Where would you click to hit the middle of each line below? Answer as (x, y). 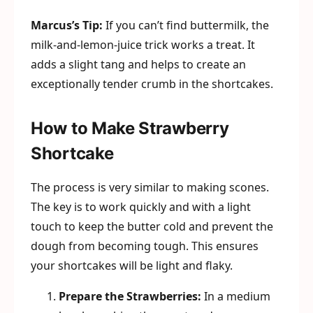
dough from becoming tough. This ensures (145, 246)
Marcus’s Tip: (67, 26)
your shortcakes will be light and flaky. (132, 266)
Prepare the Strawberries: (130, 297)
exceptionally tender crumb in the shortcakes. (152, 84)
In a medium (236, 297)
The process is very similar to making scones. (150, 188)
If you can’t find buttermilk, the (186, 26)
